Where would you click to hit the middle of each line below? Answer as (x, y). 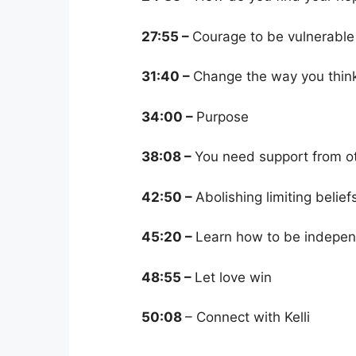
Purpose (222, 116)
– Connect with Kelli (248, 317)
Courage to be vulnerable (273, 36)
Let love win (233, 277)
